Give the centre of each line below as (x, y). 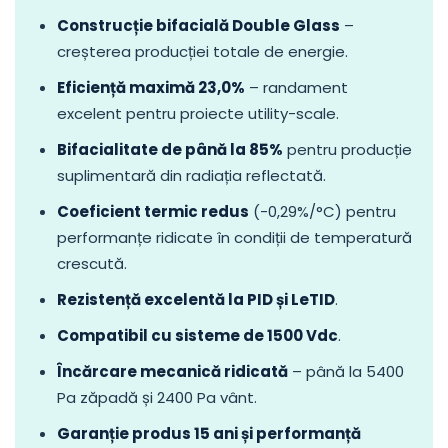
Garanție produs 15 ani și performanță (209, 433)
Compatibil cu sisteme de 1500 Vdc (197, 335)
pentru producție (347, 149)
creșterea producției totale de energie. (202, 51)
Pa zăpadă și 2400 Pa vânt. (157, 397)
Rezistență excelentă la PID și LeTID (196, 299)
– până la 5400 (346, 371)
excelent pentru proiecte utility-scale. (198, 113)
